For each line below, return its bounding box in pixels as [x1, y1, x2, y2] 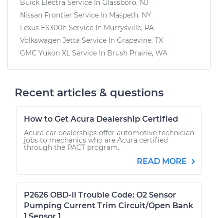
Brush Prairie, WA [107, 48, 167, 57]
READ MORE [137, 156, 189, 166]
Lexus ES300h [20, 23, 67, 32]
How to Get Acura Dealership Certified [24, 114, 178, 124]
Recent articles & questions [15, 86, 163, 99]
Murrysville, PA [104, 23, 154, 32]
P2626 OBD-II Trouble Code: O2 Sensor [24, 190, 176, 200]
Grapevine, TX [117, 36, 163, 45]
